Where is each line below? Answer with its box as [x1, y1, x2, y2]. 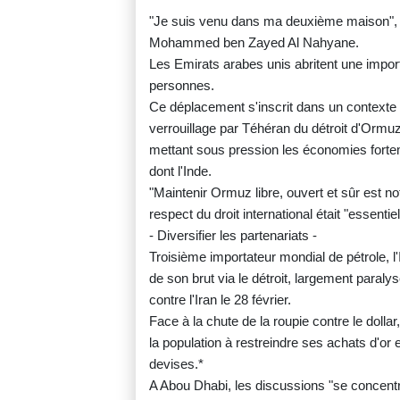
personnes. [149, 78, 214, 94]
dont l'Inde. [149, 163, 212, 179]
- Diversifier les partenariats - [149, 228, 317, 244]
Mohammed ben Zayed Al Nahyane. [149, 35, 359, 51]
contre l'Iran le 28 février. [149, 292, 291, 308]
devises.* [149, 356, 204, 372]
